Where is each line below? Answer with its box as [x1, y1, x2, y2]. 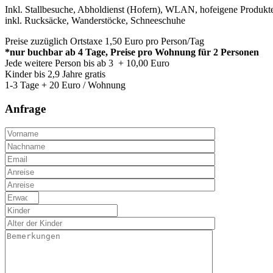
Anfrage [5, 102, 46, 115]
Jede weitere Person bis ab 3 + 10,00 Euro [5, 58, 169, 69]
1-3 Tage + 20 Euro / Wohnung [5, 80, 126, 91]
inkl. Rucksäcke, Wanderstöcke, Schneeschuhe [5, 15, 185, 26]
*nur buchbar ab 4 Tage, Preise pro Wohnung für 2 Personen [5, 47, 259, 58]
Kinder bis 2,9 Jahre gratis [5, 69, 105, 80]
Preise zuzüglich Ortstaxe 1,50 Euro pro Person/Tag [5, 36, 204, 47]
